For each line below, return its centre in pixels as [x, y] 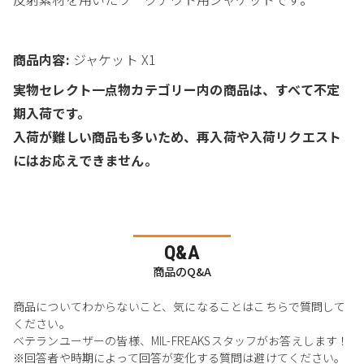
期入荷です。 [52, 113]
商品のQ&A [182, 271]
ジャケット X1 [115, 60]
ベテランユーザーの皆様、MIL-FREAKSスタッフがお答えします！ [181, 340]
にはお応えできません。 [85, 160]
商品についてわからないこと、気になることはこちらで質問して [180, 306]
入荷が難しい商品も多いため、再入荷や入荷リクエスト [177, 137]
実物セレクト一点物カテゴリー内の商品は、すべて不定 [176, 90]
